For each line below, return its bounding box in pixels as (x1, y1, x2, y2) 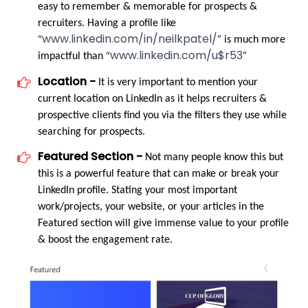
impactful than (38, 51, 106, 63)
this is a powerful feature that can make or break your (38, 168, 279, 180)
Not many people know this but (142, 152, 283, 164)
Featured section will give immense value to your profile (38, 218, 289, 230)
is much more (221, 34, 285, 46)
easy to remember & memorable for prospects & (38, 1, 257, 13)
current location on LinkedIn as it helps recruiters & (38, 93, 267, 104)
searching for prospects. (38, 126, 145, 137)
